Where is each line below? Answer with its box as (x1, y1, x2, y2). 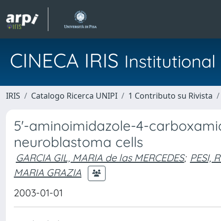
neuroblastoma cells (14, 133, 143, 150)
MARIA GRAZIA (14, 166, 81, 179)
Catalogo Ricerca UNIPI (31, 90, 117, 101)
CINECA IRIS (10, 48, 124, 73)
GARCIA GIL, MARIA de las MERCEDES (16, 151, 184, 164)
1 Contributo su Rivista (128, 90, 213, 101)
